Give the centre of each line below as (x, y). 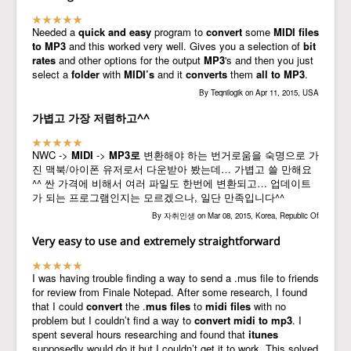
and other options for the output (130, 60)
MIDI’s (139, 74)
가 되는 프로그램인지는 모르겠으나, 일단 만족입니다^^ (158, 197)
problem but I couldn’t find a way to (113, 320)
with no (268, 306)
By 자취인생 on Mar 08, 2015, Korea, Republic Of (235, 216)
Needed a (55, 32)
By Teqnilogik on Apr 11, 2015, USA (259, 93)
